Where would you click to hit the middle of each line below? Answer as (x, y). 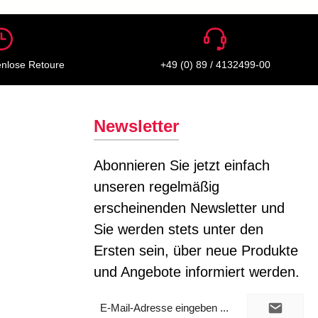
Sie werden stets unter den (179, 229)
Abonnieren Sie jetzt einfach (182, 165)
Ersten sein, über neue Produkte (196, 251)
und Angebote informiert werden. (197, 272)
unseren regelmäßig (157, 187)
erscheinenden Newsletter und (189, 208)
